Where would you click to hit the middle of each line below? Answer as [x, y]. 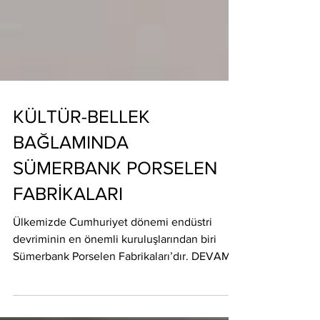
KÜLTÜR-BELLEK [81, 194]
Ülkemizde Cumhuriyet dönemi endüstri [112, 299]
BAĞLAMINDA [71, 219]
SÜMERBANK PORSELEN [115, 245]
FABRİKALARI [68, 271]
